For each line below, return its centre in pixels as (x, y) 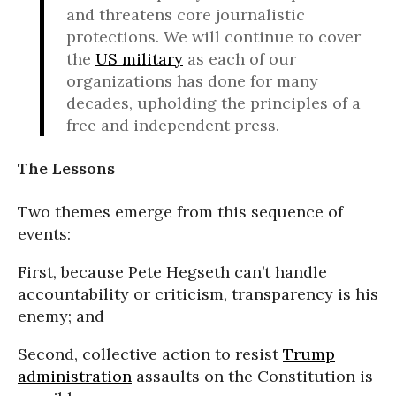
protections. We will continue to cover (213, 36)
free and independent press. (173, 125)
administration (75, 376)
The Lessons (66, 168)
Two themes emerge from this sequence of (180, 211)
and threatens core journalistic (186, 14)
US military (139, 58)
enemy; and (61, 316)
